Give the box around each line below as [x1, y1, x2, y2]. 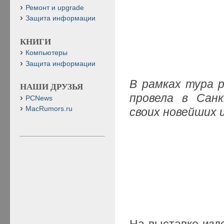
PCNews [25, 94, 52, 102]
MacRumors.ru [25, 104, 72, 112]
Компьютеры [25, 49, 67, 57]
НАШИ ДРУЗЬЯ [20, 82, 83, 92]
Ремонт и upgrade [25, 3, 84, 11]
